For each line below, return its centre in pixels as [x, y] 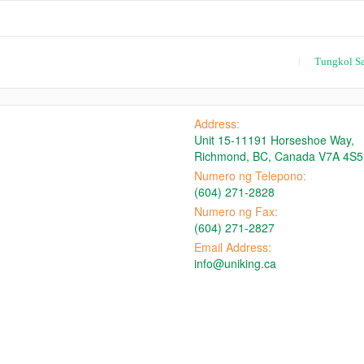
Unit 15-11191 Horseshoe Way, [274, 140]
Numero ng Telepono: [250, 175]
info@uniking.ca [235, 263]
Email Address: [233, 247]
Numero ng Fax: [236, 211]
